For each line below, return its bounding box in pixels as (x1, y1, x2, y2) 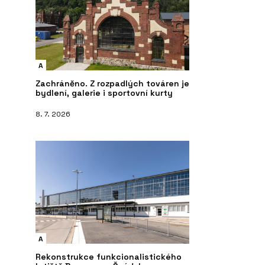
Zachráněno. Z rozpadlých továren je (35, 78, 189, 89)
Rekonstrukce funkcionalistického (35, 251, 182, 263)
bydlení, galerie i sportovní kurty (35, 88, 173, 99)
